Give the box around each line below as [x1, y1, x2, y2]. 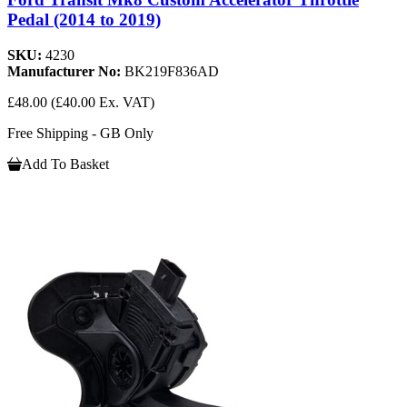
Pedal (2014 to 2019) [7, 10, 161, 30]
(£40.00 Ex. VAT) [51, 94, 154, 110]
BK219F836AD [124, 63, 219, 79]
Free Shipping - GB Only [7, 124, 154, 141]
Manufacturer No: [7, 63, 124, 79]
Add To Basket [22, 155, 109, 172]
